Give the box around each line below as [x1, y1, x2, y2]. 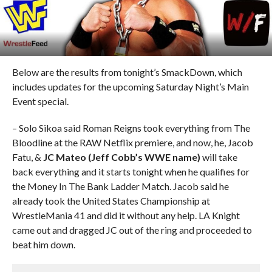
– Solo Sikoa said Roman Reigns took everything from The [12, 122, 250, 134]
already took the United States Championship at [12, 195, 210, 206]
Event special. [12, 95, 69, 107]
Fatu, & [12, 151, 43, 163]
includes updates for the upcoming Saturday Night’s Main [12, 81, 249, 92]
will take [200, 151, 237, 163]
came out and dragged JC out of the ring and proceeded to [12, 224, 252, 236]
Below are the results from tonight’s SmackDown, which [12, 66, 242, 78]
